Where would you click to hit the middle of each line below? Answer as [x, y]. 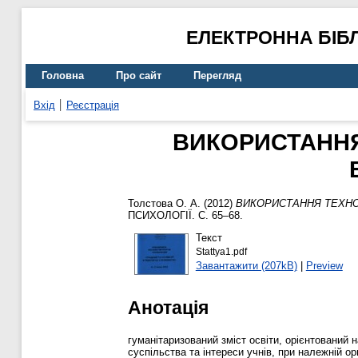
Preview [324, 265]
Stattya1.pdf [221, 251]
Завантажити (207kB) [246, 265]
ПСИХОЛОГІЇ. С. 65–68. [185, 216]
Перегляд [217, 76]
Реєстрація [93, 105]
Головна [63, 76]
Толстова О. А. [164, 204]
